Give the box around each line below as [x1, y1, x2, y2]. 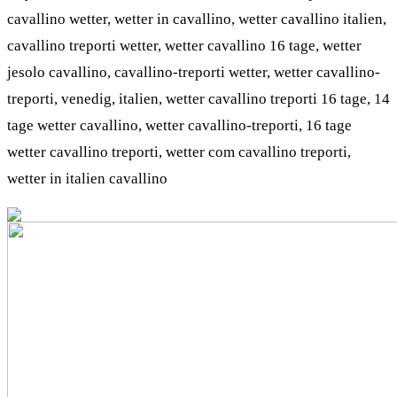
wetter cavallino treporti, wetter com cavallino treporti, [7, 143, 351, 160]
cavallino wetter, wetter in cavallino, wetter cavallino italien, [7, 10, 386, 27]
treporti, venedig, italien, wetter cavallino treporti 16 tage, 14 [7, 90, 390, 107]
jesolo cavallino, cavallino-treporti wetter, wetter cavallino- [7, 63, 380, 81]
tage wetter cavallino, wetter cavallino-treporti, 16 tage [7, 116, 352, 134]
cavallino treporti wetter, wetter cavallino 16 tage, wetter [7, 36, 362, 54]
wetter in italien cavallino [7, 169, 167, 187]
